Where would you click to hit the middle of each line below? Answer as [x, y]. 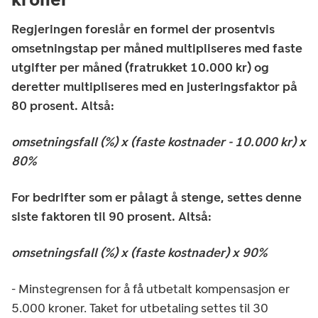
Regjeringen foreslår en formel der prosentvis [143, 29]
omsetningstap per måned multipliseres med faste [157, 49]
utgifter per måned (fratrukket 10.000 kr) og [140, 68]
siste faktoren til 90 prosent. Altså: [111, 217]
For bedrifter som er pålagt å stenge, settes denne [157, 198]
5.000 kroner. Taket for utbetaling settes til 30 [140, 308]
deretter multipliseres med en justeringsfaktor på [154, 87]
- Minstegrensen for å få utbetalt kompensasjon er [150, 289]
